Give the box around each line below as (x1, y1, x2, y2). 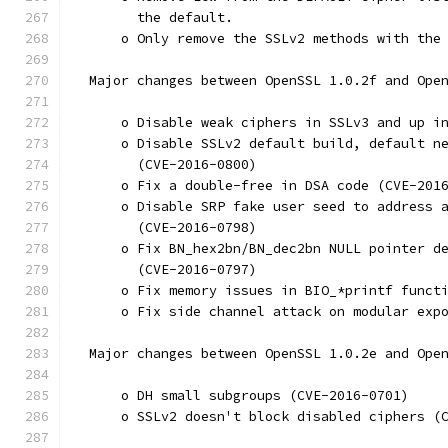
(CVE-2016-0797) (73, 261, 257, 278)
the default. (73, 9, 233, 26)
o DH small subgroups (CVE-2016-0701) (73, 387, 409, 404)
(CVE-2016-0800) (73, 156, 257, 173)
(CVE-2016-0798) (73, 219, 257, 236)
